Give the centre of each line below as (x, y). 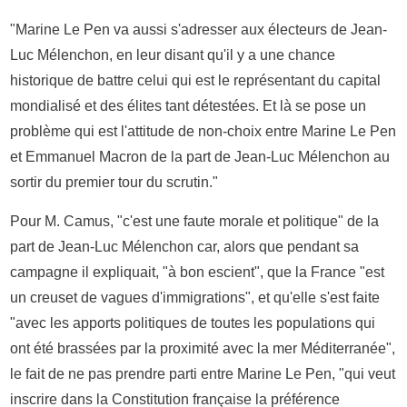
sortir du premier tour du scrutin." (114, 182)
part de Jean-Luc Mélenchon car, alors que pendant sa (185, 246)
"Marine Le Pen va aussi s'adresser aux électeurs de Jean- (199, 29)
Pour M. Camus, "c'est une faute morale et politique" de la (195, 221)
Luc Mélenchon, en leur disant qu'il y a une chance (173, 55)
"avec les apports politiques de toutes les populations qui (193, 323)
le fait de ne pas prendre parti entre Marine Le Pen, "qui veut (203, 373)
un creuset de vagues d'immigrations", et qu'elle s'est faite (195, 297)
